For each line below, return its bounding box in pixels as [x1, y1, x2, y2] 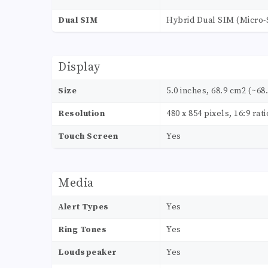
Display [58, 60, 100, 75]
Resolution [58, 108, 105, 120]
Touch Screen [58, 131, 118, 142]
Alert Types [58, 202, 109, 213]
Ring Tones [58, 224, 106, 236]
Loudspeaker [58, 247, 117, 258]
